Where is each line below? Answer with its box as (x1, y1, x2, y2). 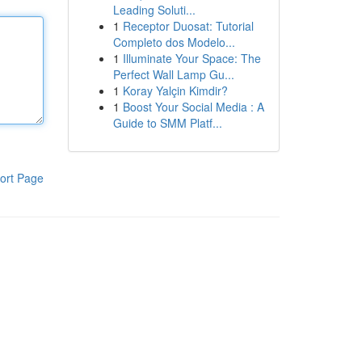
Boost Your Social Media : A (122, 99, 264, 115)
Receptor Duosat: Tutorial (122, 18, 254, 34)
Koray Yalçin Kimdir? (122, 82, 228, 99)
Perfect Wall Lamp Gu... (112, 66, 234, 82)
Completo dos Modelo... (112, 34, 235, 50)
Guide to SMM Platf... (112, 115, 222, 131)
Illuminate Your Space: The (122, 50, 261, 66)
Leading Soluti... (112, 2, 196, 18)
